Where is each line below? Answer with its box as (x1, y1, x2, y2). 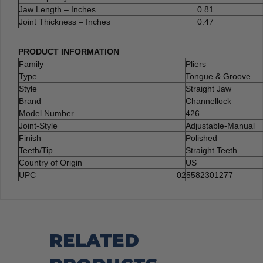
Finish (19, 133, 41, 143)
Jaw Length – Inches (19, 5, 96, 15)
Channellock (186, 96, 231, 106)
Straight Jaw (186, 84, 231, 94)
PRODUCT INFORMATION (18, 47, 119, 57)
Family (19, 59, 43, 69)
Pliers (186, 59, 206, 69)
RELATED (49, 230, 139, 252)
